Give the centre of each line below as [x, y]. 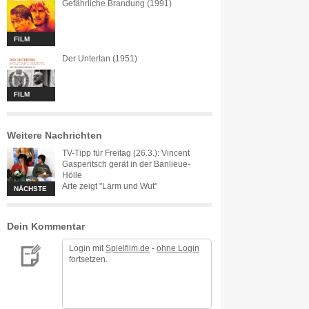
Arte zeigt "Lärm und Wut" [110, 186]
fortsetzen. [88, 259]
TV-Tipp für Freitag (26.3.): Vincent [126, 153]
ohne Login [178, 248]
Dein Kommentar [46, 226]
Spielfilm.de [128, 248]
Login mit [87, 248]
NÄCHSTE [30, 189]
